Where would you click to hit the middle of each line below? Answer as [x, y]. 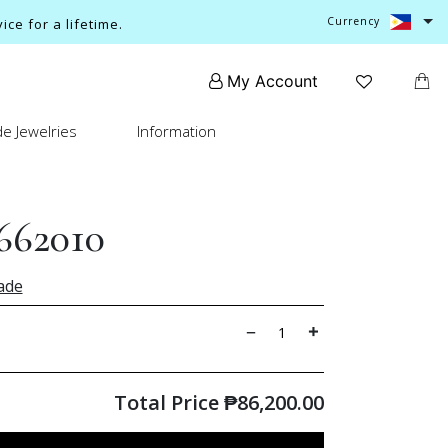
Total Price [168, 402]
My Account [273, 81]
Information [176, 131]
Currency [354, 21]
